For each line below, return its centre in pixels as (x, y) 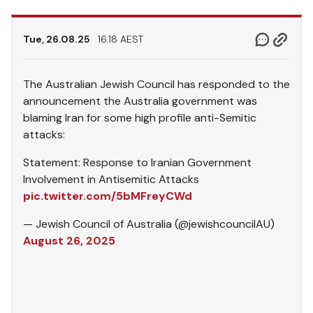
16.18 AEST (121, 39)
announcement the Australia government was (140, 101)
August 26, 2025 (69, 241)
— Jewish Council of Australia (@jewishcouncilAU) (149, 224)
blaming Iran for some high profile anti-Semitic (140, 118)
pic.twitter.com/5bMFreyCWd (108, 196)
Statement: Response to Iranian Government (137, 163)
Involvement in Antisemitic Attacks (111, 180)
